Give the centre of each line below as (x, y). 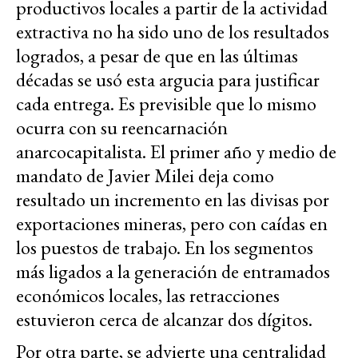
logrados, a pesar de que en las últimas (157, 55)
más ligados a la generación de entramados (173, 271)
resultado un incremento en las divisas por (173, 199)
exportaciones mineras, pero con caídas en (172, 223)
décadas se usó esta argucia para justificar (168, 79)
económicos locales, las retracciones (148, 295)
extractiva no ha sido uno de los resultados (173, 31)
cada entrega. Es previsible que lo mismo (166, 103)
